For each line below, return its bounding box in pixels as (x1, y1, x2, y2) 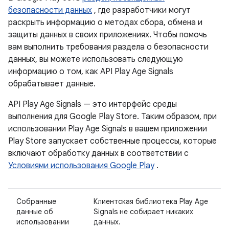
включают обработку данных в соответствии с (8, 148, 189, 158)
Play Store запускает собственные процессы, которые (8, 136, 217, 146)
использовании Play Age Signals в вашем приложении (8, 124, 207, 134)
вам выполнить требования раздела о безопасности (8, 42, 209, 52)
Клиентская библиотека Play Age (94, 197, 208, 206)
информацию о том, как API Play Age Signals (8, 66, 173, 77)
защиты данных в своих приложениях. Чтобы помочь (8, 30, 207, 40)
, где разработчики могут (92, 5, 191, 15)
